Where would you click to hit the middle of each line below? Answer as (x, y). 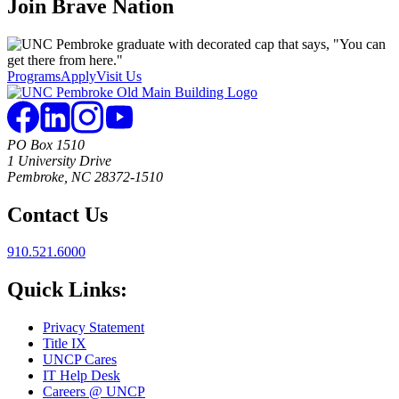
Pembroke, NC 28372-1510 (85, 176)
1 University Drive (59, 160)
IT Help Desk (81, 376)
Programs (34, 76)
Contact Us (57, 214)
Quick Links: (67, 290)
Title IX (65, 344)
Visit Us (119, 76)
